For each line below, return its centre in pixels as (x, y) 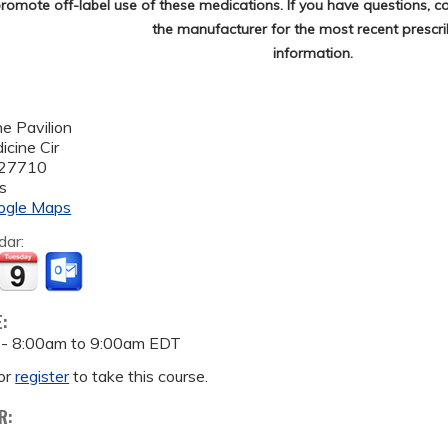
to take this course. (139, 375)
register (42, 375)
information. (313, 52)
